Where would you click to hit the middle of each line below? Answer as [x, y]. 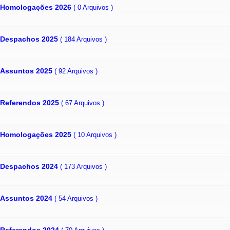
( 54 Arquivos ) [76, 198]
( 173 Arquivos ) [83, 166]
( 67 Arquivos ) [83, 103]
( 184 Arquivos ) [83, 39]
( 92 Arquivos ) [76, 71]
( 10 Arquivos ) [95, 135]
